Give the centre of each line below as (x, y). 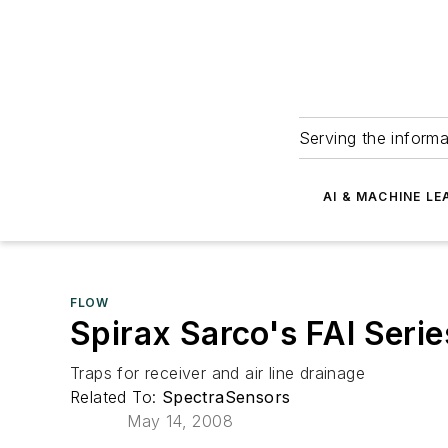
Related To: (116, 397)
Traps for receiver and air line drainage (217, 373)
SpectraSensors (226, 397)
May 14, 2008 (180, 421)
